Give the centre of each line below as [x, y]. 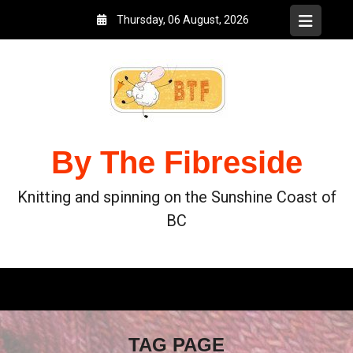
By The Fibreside [176, 162]
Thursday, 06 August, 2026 [182, 20]
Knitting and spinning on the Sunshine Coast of [176, 197]
